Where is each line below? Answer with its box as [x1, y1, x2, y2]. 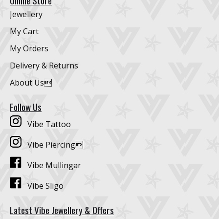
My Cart [10, 26, 39, 37]
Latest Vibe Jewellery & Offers [10, 203, 114, 218]
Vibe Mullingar [22, 160, 81, 171]
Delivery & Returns [10, 60, 78, 71]
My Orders [10, 43, 48, 54]
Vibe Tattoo [22, 119, 71, 130]
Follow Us [10, 100, 42, 114]
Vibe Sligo [22, 180, 64, 192]
